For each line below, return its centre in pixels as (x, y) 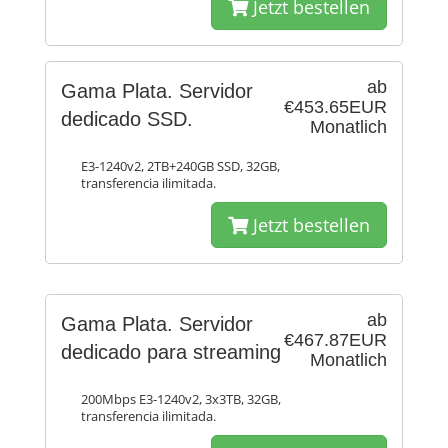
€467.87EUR (335, 340)
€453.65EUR (335, 107)
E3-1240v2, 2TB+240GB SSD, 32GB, (180, 166)
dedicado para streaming (171, 352)
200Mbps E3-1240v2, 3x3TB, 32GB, (181, 399)
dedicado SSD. (127, 119)
